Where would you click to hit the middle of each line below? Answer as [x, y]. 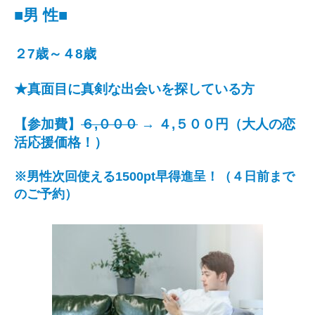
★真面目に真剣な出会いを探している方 [134, 89]
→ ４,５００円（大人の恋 [217, 124]
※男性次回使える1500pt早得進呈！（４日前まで [154, 177]
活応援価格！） [61, 142]
